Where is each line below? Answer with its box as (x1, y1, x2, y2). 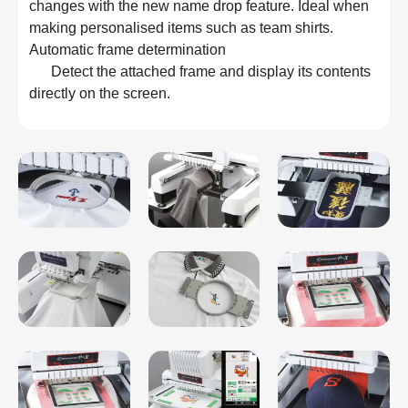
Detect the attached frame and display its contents (29, 64, 51, 80)
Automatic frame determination (29, 42, 226, 58)
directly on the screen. (29, 86, 170, 102)
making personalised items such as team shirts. (29, 20, 333, 36)
